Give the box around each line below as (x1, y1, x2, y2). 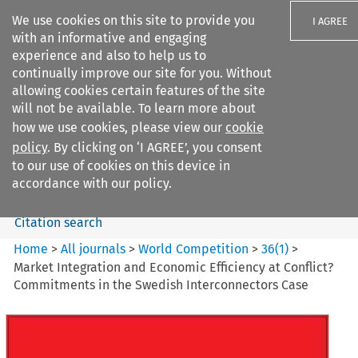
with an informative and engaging (12, 30, 206, 46)
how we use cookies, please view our (12, 120, 225, 135)
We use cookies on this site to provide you (12, 13, 255, 28)
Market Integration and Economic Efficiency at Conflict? (14, 259, 334, 275)
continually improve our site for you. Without (12, 66, 272, 81)
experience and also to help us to (12, 48, 206, 63)
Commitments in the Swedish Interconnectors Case (14, 276, 309, 292)
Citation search (14, 214, 102, 230)
